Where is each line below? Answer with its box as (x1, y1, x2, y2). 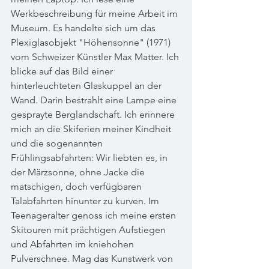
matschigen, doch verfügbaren (11, 181, 144, 192)
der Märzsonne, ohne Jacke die (11, 166, 147, 178)
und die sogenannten (11, 138, 105, 149)
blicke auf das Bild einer (11, 65, 115, 77)
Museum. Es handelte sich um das (11, 22, 158, 34)
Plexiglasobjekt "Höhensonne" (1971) (11, 37, 173, 48)
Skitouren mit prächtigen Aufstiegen (11, 224, 168, 235)
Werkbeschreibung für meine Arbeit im (11, 8, 180, 19)
